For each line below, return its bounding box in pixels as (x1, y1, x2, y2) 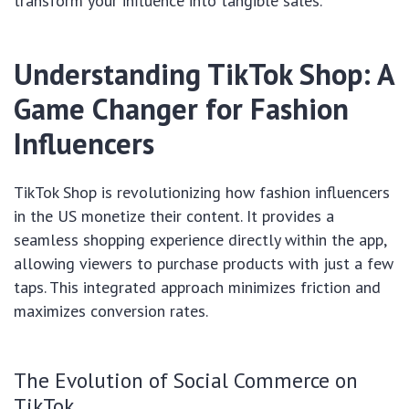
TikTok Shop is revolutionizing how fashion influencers (14, 182, 390, 203)
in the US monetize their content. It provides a (14, 205, 334, 226)
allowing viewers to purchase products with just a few (14, 253, 393, 274)
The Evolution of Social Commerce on (14, 366, 358, 393)
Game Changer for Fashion (14, 89, 349, 128)
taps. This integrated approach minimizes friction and (14, 277, 381, 298)
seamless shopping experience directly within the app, (14, 229, 386, 250)
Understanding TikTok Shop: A (14, 55, 394, 93)
